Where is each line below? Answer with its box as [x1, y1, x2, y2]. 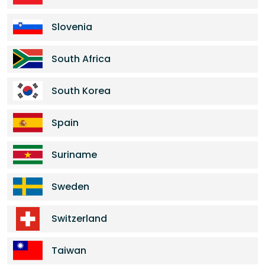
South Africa [51, 52, 111, 66]
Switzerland [51, 212, 107, 225]
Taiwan [51, 244, 86, 257]
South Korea [51, 84, 111, 98]
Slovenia [51, 20, 92, 34]
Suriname [51, 148, 97, 161]
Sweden [51, 180, 89, 193]
